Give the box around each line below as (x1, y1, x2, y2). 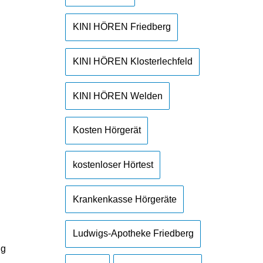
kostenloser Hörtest (72, 160, 153, 170)
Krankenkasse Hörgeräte (72, 194, 177, 204)
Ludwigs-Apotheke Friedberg (72, 228, 194, 239)
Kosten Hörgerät (72, 125, 141, 136)
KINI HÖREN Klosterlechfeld (72, 56, 193, 67)
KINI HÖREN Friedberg (72, 22, 171, 32)
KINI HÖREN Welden (72, 90, 163, 101)
